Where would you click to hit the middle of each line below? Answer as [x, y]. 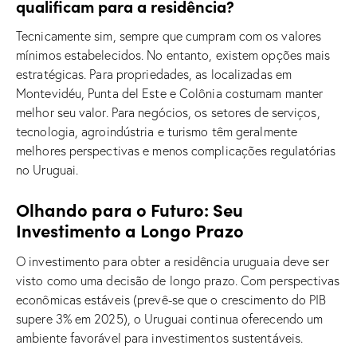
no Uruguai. [47, 169]
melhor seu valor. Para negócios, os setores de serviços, [168, 112]
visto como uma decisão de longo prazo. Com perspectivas [178, 280]
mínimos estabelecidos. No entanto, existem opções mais [173, 55]
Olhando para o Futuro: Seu [129, 209]
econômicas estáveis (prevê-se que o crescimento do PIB [171, 299]
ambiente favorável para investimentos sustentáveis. [160, 337]
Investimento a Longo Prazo [130, 229]
